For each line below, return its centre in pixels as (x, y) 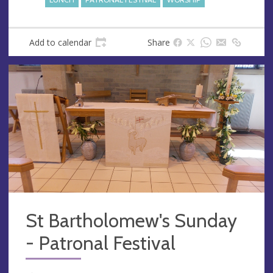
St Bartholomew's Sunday (131, 220)
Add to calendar (60, 42)
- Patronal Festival (101, 243)
